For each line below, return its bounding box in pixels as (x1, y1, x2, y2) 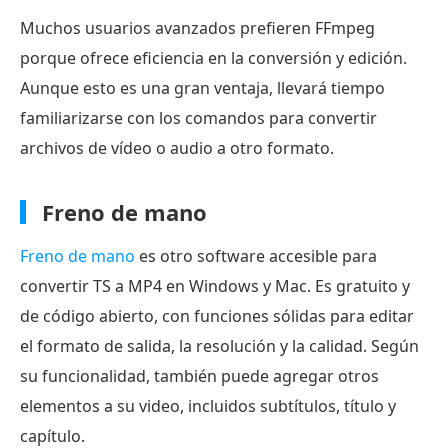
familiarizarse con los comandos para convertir (20, 107, 377, 130)
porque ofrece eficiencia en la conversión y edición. (20, 47, 407, 70)
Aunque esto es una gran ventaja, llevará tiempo (20, 77, 385, 100)
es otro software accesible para (135, 245, 377, 268)
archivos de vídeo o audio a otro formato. (20, 137, 334, 160)
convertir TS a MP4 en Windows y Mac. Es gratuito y (20, 275, 410, 298)
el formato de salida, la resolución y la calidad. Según (20, 335, 419, 358)
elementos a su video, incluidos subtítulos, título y (20, 395, 396, 418)
